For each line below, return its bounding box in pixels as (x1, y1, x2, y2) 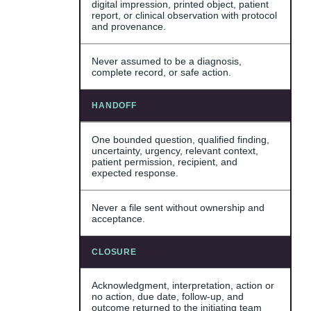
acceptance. (92, 212, 145, 224)
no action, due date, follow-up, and (92, 290, 244, 302)
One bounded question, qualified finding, (92, 133, 269, 145)
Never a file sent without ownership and (92, 201, 264, 213)
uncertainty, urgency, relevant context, (92, 144, 258, 156)
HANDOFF (92, 100, 137, 110)
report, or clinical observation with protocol (92, 9, 277, 21)
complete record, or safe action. (92, 66, 231, 78)
